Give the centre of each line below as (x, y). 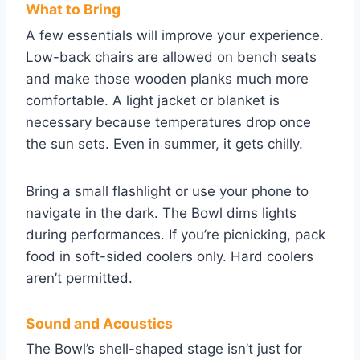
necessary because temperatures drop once (168, 122)
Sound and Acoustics (99, 323)
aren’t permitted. (79, 278)
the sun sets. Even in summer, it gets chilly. (164, 143)
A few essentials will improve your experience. (175, 35)
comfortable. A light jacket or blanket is (153, 100)
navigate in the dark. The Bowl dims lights (161, 213)
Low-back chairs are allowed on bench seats (171, 57)
